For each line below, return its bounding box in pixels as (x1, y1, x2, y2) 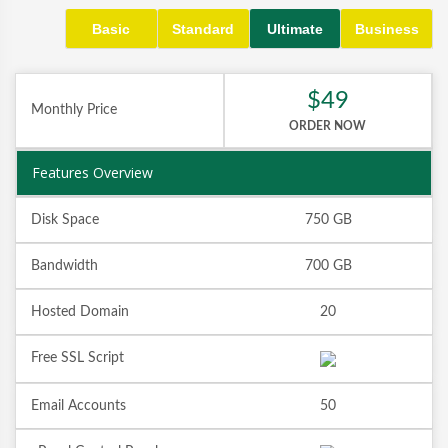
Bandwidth (31, 259, 98, 274)
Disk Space (31, 213, 99, 228)
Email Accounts (31, 399, 126, 414)
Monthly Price (31, 103, 117, 118)
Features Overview (32, 163, 153, 183)
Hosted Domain (31, 305, 129, 320)
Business (354, 20, 419, 37)
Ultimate (266, 20, 323, 37)
